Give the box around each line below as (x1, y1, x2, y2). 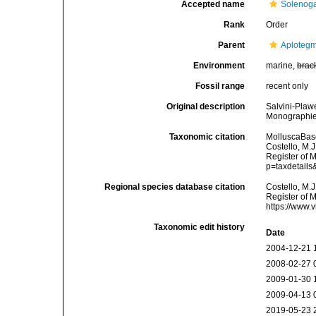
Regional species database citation (104, 182, 245, 192)
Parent (218, 40, 245, 50)
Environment (193, 61, 245, 71)
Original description (166, 102, 245, 111)
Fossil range (195, 81, 245, 91)
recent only (266, 81, 309, 91)
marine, (266, 61, 298, 71)
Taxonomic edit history (154, 222, 245, 232)
